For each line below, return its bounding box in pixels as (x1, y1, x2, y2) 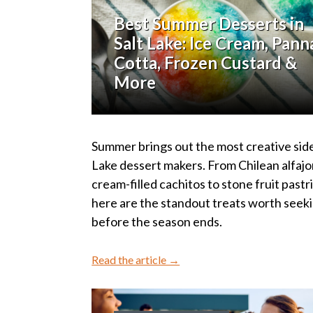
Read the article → (92, 253, 180, 267)
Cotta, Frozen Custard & (114, 52, 298, 73)
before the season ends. (92, 214, 223, 230)
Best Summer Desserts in (114, 13, 305, 34)
